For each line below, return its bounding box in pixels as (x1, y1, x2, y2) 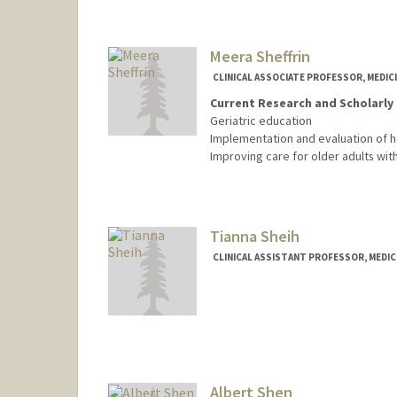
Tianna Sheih (209, 225, 300, 246)
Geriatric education (209, 112, 312, 128)
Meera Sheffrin (209, 46, 310, 67)
